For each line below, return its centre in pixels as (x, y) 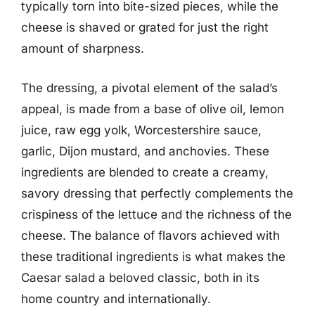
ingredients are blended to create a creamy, (145, 172)
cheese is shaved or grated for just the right (145, 27)
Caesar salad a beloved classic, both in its (140, 277)
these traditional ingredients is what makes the (153, 256)
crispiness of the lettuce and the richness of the (156, 214)
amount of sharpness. (83, 49)
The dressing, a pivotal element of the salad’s (149, 88)
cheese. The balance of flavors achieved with (150, 235)
